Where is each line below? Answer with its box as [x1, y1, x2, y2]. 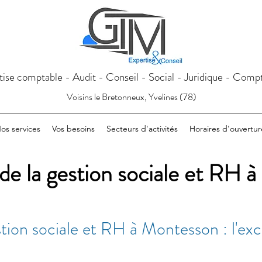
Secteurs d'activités [106, 123, 178, 134]
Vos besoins [51, 123, 95, 134]
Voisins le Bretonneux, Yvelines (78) [67, 90, 196, 104]
